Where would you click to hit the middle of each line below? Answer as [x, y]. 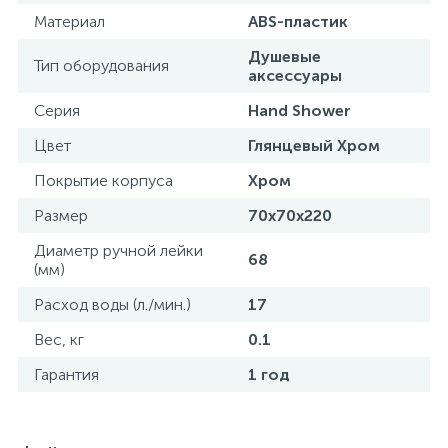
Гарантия [66, 374]
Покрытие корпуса [103, 180]
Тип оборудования [101, 65]
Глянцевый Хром [314, 145]
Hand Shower [299, 110]
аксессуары [295, 75]
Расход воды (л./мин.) [112, 304]
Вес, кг [59, 339]
